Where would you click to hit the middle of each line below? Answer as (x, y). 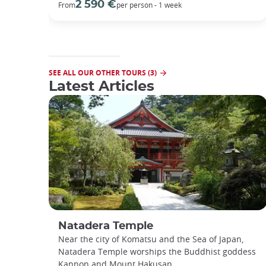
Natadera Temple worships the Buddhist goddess (157, 251)
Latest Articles (102, 87)
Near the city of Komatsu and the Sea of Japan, (151, 239)
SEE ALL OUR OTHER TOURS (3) (103, 73)
